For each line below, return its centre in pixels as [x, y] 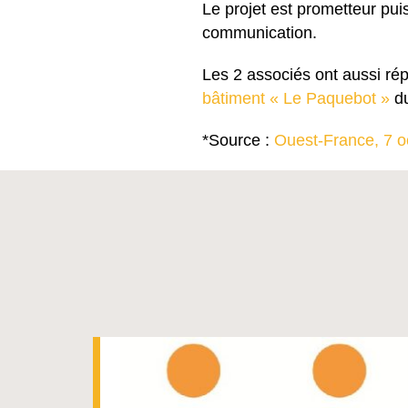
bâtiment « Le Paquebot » [296, 98]
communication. [260, 33]
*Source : [238, 140]
